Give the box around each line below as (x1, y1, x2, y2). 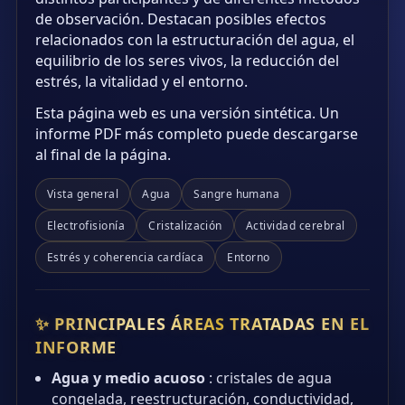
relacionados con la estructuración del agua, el (35, 30, 354, 51)
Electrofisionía (47, 218, 126, 234)
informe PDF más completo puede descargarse (35, 124, 358, 145)
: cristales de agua (205, 368, 332, 389)
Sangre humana (193, 186, 280, 202)
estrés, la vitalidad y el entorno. (35, 71, 248, 92)
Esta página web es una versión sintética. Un (35, 103, 339, 124)
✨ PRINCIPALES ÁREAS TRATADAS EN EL (35, 313, 370, 335)
